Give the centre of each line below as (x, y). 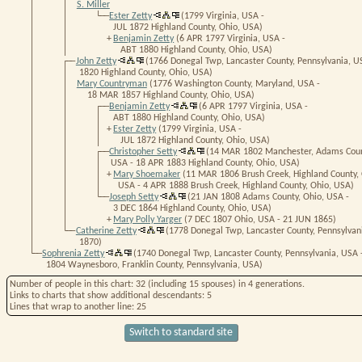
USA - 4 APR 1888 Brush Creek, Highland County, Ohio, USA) (236, 185)
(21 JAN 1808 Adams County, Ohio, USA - (269, 197)
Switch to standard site (181, 332)
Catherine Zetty (106, 231)
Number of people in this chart (70, 284)
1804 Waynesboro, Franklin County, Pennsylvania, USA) (153, 265)
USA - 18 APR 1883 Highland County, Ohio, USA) (205, 163)
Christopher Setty (143, 152)
